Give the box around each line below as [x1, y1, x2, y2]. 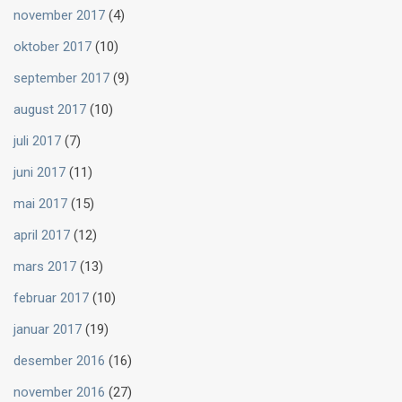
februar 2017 [13, 290, 89, 307]
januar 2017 [13, 321, 82, 338]
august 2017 [13, 101, 86, 118]
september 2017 [13, 70, 109, 87]
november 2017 [13, 7, 105, 24]
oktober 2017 [13, 39, 92, 56]
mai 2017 [13, 196, 67, 213]
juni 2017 [13, 164, 66, 181]
